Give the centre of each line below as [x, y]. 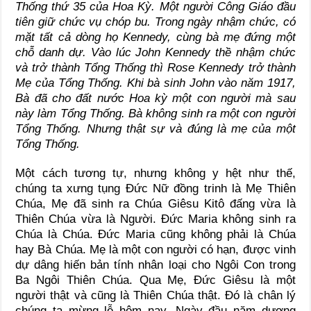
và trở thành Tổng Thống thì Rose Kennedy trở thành [155, 67]
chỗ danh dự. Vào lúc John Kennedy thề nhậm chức [155, 52]
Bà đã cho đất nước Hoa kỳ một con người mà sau [155, 98]
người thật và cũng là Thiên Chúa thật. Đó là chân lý [155, 295]
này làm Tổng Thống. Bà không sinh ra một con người [155, 113]
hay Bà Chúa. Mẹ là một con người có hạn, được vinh [155, 249]
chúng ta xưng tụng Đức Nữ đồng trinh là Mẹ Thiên [155, 188]
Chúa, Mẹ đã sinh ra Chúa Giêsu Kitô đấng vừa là [155, 203]
